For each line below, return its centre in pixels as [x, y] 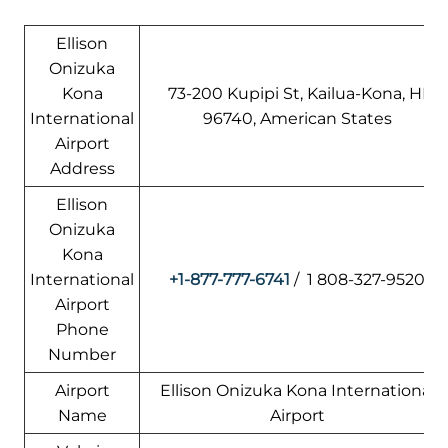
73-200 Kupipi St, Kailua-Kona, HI [297, 93]
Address [82, 168]
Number [82, 354]
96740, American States [297, 118]
